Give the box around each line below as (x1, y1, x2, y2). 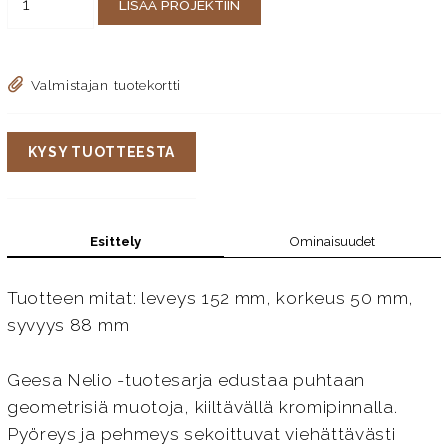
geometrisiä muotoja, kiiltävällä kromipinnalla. (6, 397, 398, 418)
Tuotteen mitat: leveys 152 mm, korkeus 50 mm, (6, 288, 415, 309)
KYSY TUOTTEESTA (27, 143, 176, 160)
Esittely (89, 233, 141, 249)
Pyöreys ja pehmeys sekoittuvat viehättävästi (6, 424, 396, 445)
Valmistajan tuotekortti (31, 76, 182, 93)
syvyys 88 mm (6, 315, 130, 336)
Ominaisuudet (290, 234, 376, 250)
